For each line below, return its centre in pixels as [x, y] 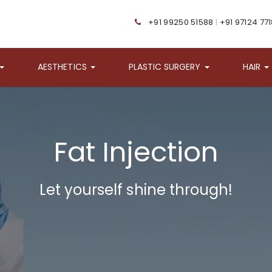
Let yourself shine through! [136, 189]
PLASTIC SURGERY [165, 67]
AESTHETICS [62, 67]
